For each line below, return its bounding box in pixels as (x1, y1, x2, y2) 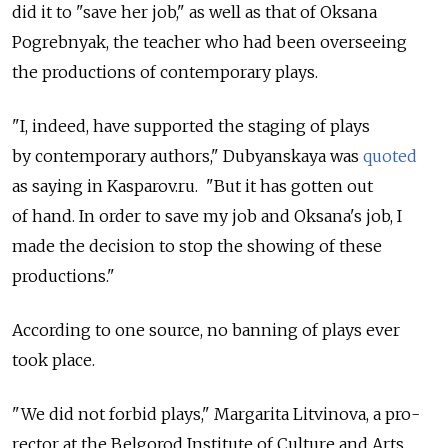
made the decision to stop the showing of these (12, 235, 382, 256)
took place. (12, 349, 95, 370)
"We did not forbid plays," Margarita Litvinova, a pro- (12, 403, 420, 424)
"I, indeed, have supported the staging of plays (12, 115, 370, 136)
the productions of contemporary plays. (12, 61, 318, 82)
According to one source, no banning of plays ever (12, 319, 400, 340)
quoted (363, 145, 417, 166)
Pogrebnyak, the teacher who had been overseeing (12, 31, 407, 52)
